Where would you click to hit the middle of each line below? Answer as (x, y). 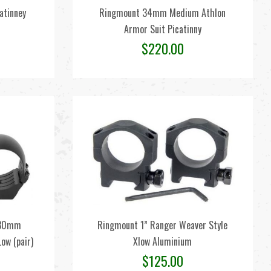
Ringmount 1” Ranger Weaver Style (163, 225)
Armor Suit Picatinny (162, 29)
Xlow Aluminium (163, 241)
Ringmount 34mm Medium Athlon (163, 13)
